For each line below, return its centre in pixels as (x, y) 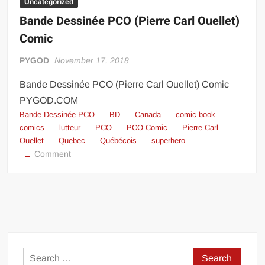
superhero (169, 141)
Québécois (119, 141)
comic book (196, 115)
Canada (148, 115)
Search (208, 256)
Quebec (72, 141)
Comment (53, 154)
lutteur (70, 128)
